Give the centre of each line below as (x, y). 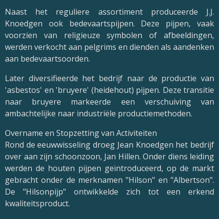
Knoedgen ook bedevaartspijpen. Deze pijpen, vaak (109, 24)
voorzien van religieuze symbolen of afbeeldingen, (109, 35)
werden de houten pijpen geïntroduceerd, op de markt (109, 168)
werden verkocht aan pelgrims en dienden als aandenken (109, 47)
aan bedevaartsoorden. (47, 59)
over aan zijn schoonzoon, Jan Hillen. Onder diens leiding (109, 157)
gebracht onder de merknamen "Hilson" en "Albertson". (109, 180)
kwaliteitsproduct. (37, 204)
